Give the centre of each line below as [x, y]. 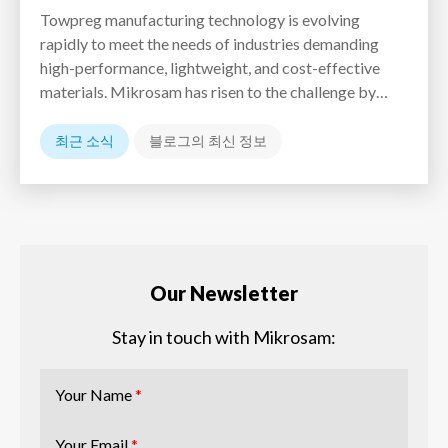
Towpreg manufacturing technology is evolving [200, 19]
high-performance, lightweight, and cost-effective [210, 67]
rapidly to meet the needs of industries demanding [209, 43]
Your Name [95, 394]
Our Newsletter [224, 292]
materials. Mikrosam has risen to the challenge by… [214, 91]
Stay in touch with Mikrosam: [224, 336]
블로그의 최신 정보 [208, 140]
